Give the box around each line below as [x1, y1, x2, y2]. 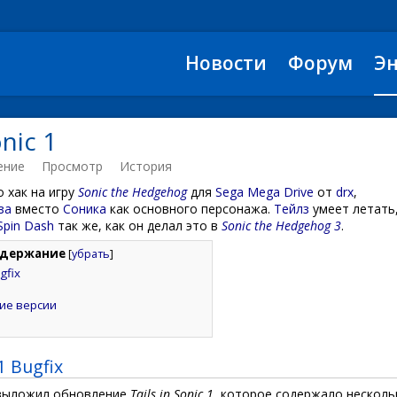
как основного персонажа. [106, 200, 274, 217]
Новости [185, 51, 267, 75]
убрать [72, 246, 110, 261]
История [120, 158, 172, 175]
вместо [12, 200, 63, 217]
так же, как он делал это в [54, 217, 222, 234]
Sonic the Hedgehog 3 [222, 217, 341, 234]
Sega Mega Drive [215, 183, 314, 200]
